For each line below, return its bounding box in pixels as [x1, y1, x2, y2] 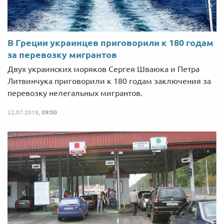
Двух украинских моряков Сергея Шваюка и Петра [7, 64, 199, 73]
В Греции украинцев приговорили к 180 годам [7, 37, 213, 47]
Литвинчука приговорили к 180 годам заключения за [7, 76, 211, 85]
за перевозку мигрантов [7, 49, 117, 59]
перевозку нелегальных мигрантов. [7, 88, 142, 97]
